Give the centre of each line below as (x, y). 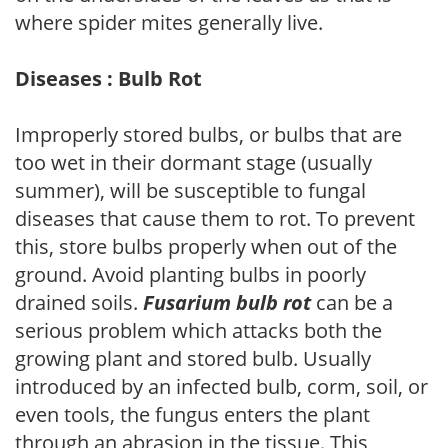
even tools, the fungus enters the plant (192, 414)
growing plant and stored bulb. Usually (193, 358)
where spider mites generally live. (169, 22)
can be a (352, 302)
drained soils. (79, 302)
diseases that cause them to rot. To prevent (215, 218)
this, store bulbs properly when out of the (206, 246)
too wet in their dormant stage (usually (193, 162)
